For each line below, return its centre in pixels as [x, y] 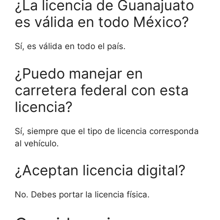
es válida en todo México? [102, 22]
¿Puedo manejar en [79, 73]
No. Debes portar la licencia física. [82, 195]
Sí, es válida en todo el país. [70, 46]
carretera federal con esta [102, 90]
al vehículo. [37, 143]
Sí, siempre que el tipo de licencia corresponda [107, 131]
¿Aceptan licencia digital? [100, 170]
